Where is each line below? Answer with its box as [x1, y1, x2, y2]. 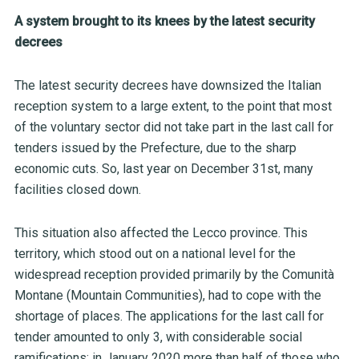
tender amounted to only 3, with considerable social [14, 329, 302, 345]
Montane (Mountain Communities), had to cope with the [14, 288, 321, 304]
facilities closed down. [14, 182, 141, 198]
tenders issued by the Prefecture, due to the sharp [14, 140, 296, 156]
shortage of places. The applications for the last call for [14, 309, 324, 325]
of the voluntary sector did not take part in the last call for [14, 119, 333, 135]
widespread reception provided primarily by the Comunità [14, 267, 334, 283]
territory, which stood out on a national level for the [14, 246, 296, 262]
